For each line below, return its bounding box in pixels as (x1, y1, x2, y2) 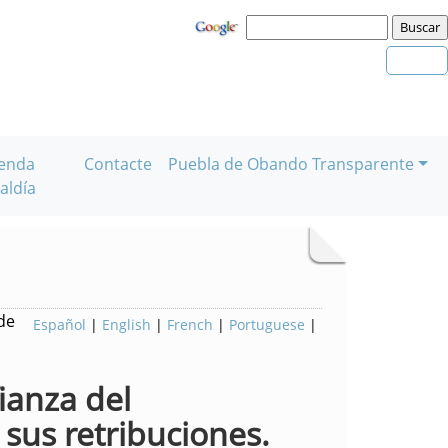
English (102, 315, 151, 334)
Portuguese (229, 315, 305, 334)
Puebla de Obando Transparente (168, 153, 415, 175)
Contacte (84, 153, 153, 175)
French (167, 315, 213, 334)
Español (33, 315, 86, 334)
